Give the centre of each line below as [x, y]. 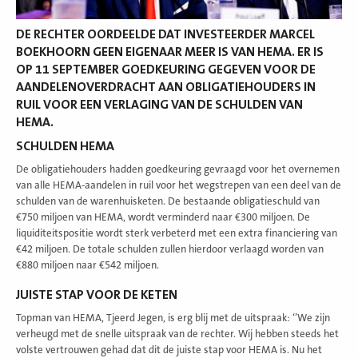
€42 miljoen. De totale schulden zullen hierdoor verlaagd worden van [170, 249]
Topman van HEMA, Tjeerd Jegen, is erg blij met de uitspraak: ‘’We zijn [173, 318]
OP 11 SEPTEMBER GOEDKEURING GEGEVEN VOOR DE [166, 69]
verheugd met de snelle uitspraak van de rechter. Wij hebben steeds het [177, 334]
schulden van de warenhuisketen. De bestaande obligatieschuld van [168, 201]
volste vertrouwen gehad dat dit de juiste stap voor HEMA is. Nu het [169, 350]
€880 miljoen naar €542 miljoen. [88, 265]
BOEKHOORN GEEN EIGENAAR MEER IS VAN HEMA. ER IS [170, 52]
